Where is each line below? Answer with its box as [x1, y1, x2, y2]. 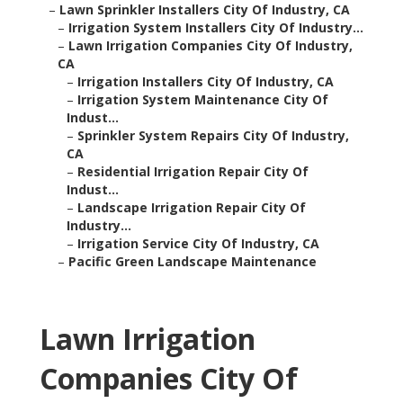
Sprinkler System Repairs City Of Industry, [77, 127, 349, 145]
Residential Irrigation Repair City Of [77, 163, 309, 181]
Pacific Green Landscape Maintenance [68, 253, 317, 271]
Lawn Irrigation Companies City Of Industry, [68, 37, 353, 55]
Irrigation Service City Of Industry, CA [77, 235, 319, 253]
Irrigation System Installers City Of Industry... [68, 19, 363, 37]
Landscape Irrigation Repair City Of [77, 199, 306, 217]
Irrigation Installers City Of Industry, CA [77, 73, 334, 91]
